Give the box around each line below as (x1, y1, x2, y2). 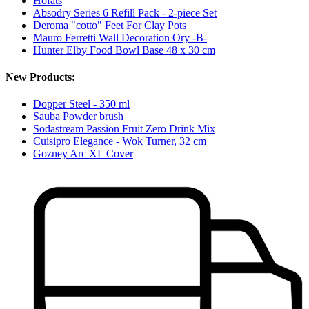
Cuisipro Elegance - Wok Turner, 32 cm (33, 135, 206, 148)
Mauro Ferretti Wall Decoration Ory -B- (33, 31, 207, 43)
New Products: (6, 71, 75, 83)
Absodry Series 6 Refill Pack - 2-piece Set (33, 6, 217, 19)
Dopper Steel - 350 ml (33, 98, 130, 110)
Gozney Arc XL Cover (33, 148, 133, 160)
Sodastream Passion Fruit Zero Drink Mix (33, 123, 215, 135)
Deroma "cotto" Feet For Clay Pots (33, 19, 186, 31)
